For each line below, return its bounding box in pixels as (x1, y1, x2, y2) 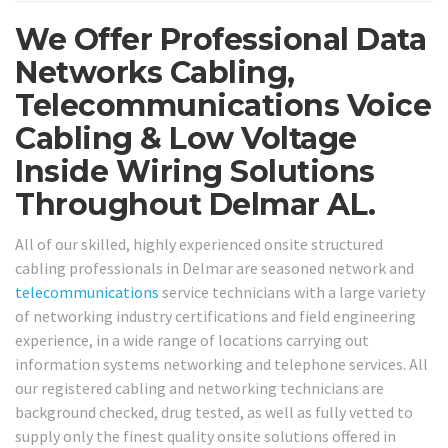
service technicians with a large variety (159, 281, 425, 302)
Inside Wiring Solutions (15, 153, 375, 191)
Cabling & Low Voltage (15, 120, 357, 158)
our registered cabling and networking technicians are (15, 377, 384, 398)
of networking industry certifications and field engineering (15, 305, 416, 326)
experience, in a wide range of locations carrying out (15, 329, 369, 350)
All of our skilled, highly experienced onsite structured (15, 233, 383, 254)
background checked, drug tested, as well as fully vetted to (15, 401, 413, 422)
